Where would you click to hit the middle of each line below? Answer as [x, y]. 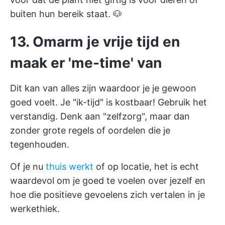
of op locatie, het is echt [146, 166]
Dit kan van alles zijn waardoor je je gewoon [103, 88]
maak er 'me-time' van [86, 63]
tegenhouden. [40, 144]
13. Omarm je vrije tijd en [95, 41]
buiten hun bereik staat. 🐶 [66, 14]
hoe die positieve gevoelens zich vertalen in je [107, 194]
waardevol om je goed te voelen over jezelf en [108, 180]
